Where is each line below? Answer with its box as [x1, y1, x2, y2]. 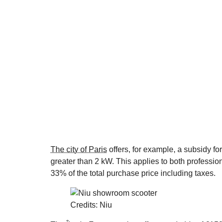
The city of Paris [51, 145, 107, 154]
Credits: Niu [70, 200, 112, 209]
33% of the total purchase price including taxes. [51, 168, 216, 177]
